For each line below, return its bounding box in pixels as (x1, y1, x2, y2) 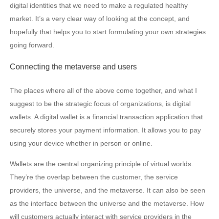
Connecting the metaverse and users (10, 62, 137, 71)
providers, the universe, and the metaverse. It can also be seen (10, 186, 205, 194)
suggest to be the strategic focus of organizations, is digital (10, 99, 191, 108)
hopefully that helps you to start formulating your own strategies (10, 27, 206, 36)
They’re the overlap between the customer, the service (10, 173, 178, 181)
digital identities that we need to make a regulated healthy (10, 1, 188, 9)
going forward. (10, 41, 54, 49)
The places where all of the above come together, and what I (10, 86, 197, 94)
